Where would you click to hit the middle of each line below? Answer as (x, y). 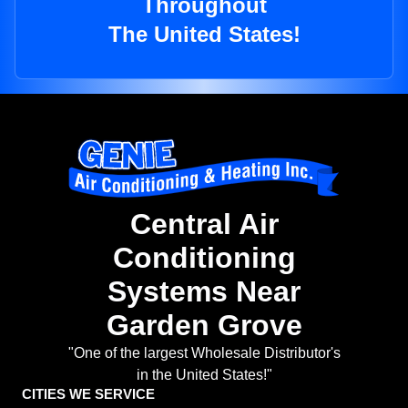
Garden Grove (204, 326)
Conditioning (204, 258)
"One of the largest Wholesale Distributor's (204, 353)
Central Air (204, 224)
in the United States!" (204, 375)
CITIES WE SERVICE (88, 394)
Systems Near (204, 292)
